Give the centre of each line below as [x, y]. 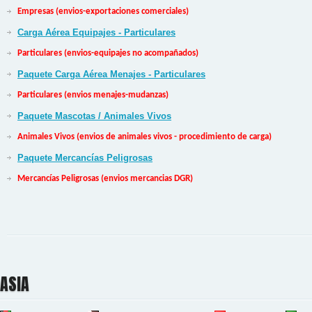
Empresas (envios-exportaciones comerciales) [104, 11]
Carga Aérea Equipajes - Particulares [96, 32]
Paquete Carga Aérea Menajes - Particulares [111, 74]
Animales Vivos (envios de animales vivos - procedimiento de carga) [145, 136]
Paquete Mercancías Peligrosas [85, 157]
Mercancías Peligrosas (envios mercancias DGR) [105, 178]
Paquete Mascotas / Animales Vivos [94, 116]
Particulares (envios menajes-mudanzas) [93, 95]
